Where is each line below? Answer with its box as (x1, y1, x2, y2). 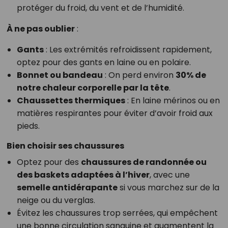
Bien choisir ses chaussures (6, 140, 124, 152)
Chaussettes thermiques (16, 95, 125, 107)
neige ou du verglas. (16, 194, 95, 207)
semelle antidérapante (16, 182, 118, 194)
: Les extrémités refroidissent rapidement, (43, 44, 212, 56)
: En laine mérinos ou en (125, 95, 220, 107)
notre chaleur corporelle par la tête (16, 82, 169, 94)
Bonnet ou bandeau (16, 69, 103, 81)
